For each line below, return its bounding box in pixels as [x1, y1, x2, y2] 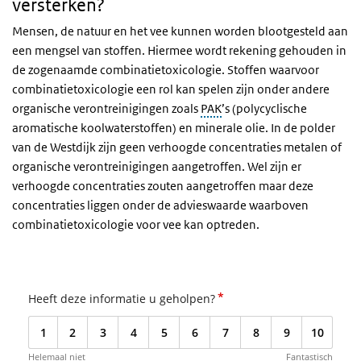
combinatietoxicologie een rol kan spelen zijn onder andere [12, 81, 330, 97]
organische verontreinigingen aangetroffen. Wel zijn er [12, 159, 301, 174]
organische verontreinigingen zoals [12, 101, 201, 116]
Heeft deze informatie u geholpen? [28, 291, 215, 306]
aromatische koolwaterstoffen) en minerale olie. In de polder [12, 120, 335, 135]
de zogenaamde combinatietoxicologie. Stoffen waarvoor [12, 62, 319, 77]
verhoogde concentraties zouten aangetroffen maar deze [12, 178, 313, 193]
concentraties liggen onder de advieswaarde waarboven [12, 197, 309, 213]
